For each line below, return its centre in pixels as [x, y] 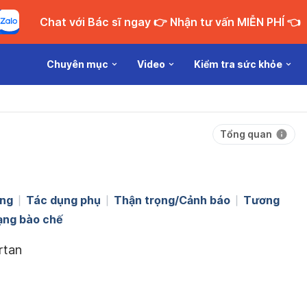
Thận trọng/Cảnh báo [172, 200]
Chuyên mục [77, 64]
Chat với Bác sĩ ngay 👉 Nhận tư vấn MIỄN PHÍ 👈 [227, 22]
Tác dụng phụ [63, 200]
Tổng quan [246, 134]
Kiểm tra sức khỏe [238, 64]
